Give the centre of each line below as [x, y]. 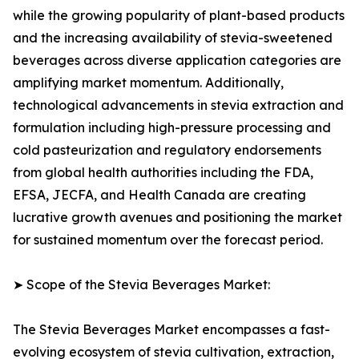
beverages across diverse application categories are [177, 61]
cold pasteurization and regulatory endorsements [167, 150]
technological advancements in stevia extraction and [178, 105]
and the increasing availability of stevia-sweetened [173, 38]
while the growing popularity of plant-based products [179, 16]
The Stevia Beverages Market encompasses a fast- [171, 330]
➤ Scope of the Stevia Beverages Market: [141, 285]
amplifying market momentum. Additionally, [148, 83]
